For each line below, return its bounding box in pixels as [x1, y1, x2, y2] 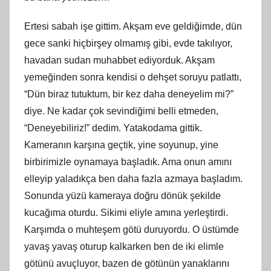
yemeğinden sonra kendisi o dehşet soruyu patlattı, [24, 71, 241, 82]
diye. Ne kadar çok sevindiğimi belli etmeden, [24, 105, 218, 116]
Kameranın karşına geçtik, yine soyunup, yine [24, 139, 218, 150]
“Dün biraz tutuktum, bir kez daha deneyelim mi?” [24, 88, 233, 99]
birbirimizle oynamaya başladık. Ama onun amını [24, 156, 232, 167]
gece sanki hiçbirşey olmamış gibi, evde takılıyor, [24, 38, 232, 48]
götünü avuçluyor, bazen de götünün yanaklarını [24, 258, 229, 269]
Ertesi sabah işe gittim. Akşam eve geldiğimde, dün [24, 21, 242, 31]
